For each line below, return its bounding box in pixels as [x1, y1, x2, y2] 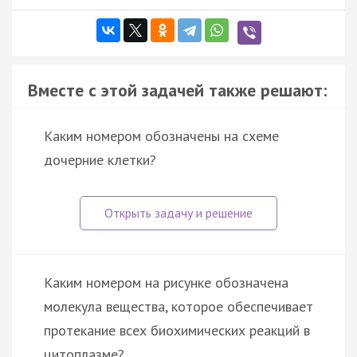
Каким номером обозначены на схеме [44, 127, 279, 146]
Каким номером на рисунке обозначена [44, 273, 288, 292]
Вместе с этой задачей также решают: [28, 79, 327, 102]
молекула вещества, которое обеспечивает [44, 297, 313, 316]
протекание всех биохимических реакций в [44, 321, 310, 340]
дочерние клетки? [44, 151, 156, 170]
